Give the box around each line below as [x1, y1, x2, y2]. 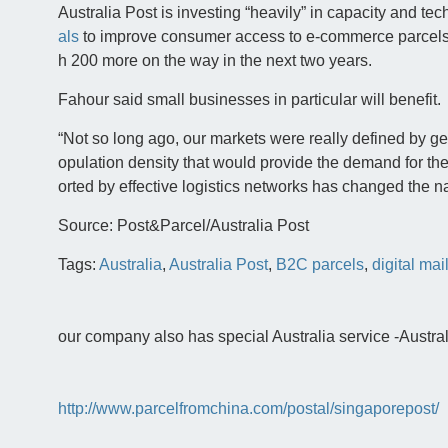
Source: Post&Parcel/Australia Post [57, 217, 309, 235]
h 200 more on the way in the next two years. [57, 52, 372, 70]
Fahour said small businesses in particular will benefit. [57, 91, 441, 109]
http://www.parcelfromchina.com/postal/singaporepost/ [57, 400, 439, 418]
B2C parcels [275, 256, 364, 274]
